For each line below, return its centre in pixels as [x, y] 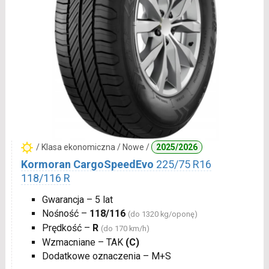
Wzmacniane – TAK [83, 242]
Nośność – [65, 213]
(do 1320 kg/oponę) [162, 214]
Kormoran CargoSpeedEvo [87, 164]
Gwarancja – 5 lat [77, 199]
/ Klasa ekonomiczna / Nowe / [93, 147]
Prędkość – [67, 228]
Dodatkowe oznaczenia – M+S [106, 256]
